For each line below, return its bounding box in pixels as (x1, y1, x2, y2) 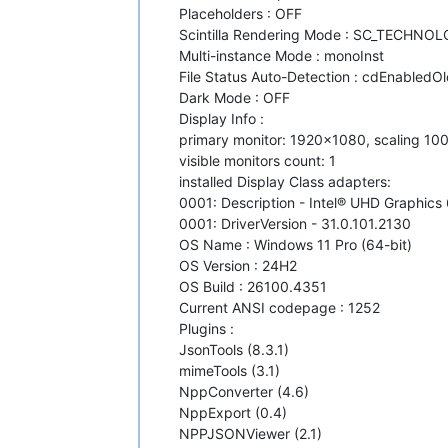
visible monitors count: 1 (179, 151, 336, 169)
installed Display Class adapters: (179, 172, 391, 190)
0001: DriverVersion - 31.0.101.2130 (179, 214, 411, 232)
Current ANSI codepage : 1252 (179, 298, 380, 316)
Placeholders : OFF (179, 4, 302, 22)
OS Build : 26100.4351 (179, 277, 327, 295)
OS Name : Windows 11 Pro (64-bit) (179, 235, 412, 253)
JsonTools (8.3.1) (179, 340, 289, 358)
